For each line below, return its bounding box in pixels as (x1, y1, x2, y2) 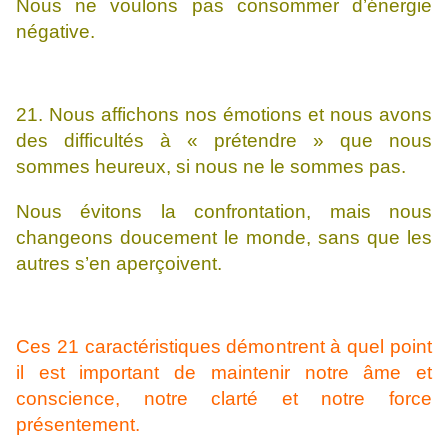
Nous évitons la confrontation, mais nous (16, 201, 432, 223)
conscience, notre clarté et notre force (16, 388, 432, 410)
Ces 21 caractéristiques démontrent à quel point (16, 336, 432, 358)
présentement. (16, 414, 140, 436)
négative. (16, 21, 95, 43)
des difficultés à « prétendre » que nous (16, 130, 432, 152)
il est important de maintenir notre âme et (16, 362, 432, 384)
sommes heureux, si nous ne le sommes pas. (16, 156, 406, 178)
